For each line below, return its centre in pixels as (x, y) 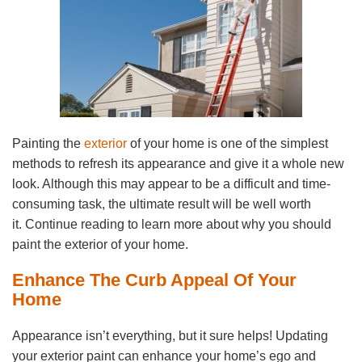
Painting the (48, 144)
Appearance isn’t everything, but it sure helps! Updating (170, 336)
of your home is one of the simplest (227, 144)
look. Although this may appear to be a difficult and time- (171, 184)
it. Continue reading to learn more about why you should (172, 225)
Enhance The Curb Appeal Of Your (154, 280)
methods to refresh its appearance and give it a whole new (178, 164)
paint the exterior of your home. (100, 245)
